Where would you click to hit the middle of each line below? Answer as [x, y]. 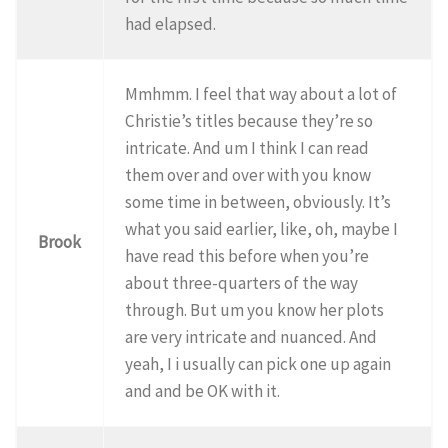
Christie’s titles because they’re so [249, 120]
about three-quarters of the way [242, 282]
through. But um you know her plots [255, 309]
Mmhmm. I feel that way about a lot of [261, 93]
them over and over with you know [248, 174]
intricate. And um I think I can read [247, 147]
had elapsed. [171, 23]
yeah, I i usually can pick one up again [258, 363]
